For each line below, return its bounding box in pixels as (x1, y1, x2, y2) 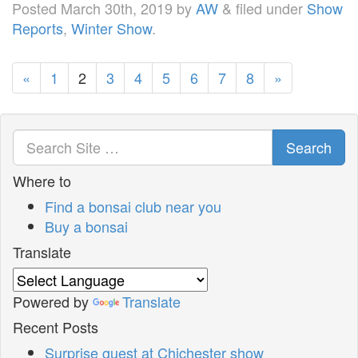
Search (286, 136, 332, 157)
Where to (13, 169, 71, 191)
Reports (12, 17, 63, 38)
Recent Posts (13, 316, 98, 337)
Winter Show (71, 17, 152, 38)
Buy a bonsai (45, 215, 128, 237)
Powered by (13, 290, 93, 312)
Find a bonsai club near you (45, 195, 221, 217)
